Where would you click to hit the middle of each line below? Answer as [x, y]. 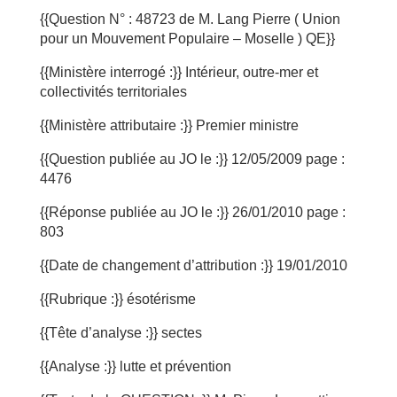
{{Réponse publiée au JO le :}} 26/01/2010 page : [192, 212]
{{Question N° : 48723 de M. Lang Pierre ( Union [190, 19]
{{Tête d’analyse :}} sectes [121, 333]
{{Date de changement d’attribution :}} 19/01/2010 [193, 265]
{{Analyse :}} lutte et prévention [135, 366]
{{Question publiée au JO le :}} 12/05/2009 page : [192, 159]
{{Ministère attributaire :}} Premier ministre [169, 125]
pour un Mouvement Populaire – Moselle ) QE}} [187, 39]
